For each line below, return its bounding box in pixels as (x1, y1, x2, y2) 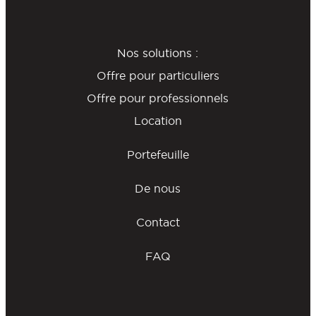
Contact (135, 215, 180, 230)
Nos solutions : (117, 46, 199, 61)
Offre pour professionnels (87, 91, 229, 106)
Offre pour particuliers (96, 68, 219, 83)
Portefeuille (126, 147, 189, 162)
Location (133, 114, 182, 128)
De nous (135, 181, 181, 196)
